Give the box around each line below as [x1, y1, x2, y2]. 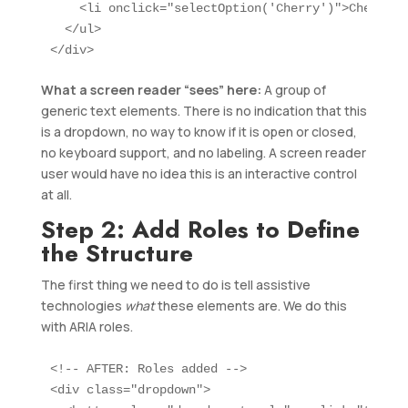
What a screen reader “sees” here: [40, 81, 261, 99]
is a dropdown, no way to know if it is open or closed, [40, 123, 357, 141]
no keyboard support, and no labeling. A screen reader [40, 144, 366, 162]
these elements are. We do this [154, 297, 347, 315]
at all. [40, 186, 72, 204]
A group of [260, 81, 326, 99]
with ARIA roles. [40, 318, 133, 336]
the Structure [40, 236, 193, 271]
